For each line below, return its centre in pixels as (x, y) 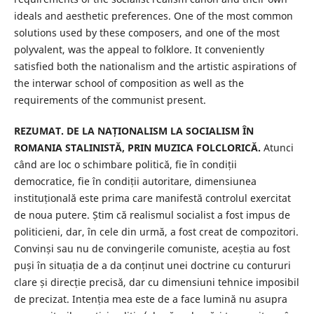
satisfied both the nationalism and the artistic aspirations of (155, 67)
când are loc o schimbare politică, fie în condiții (125, 165)
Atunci (277, 148)
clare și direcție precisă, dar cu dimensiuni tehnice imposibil (156, 282)
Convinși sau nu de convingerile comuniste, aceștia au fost (152, 249)
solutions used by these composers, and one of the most (146, 33)
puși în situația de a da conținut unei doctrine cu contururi (152, 266)
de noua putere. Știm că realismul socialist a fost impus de (152, 215)
